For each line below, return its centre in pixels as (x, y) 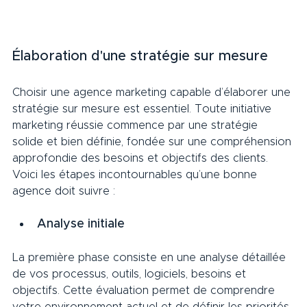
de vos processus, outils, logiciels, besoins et (131, 274)
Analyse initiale (89, 224)
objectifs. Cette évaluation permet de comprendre (145, 291)
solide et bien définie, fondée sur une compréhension (153, 142)
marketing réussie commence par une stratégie (137, 126)
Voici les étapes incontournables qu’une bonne (136, 175)
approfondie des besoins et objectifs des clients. (142, 159)
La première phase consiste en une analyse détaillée (151, 258)
